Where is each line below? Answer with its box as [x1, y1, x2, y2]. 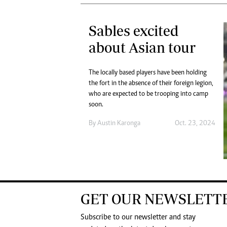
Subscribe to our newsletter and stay [81, 213, 196, 222]
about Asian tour [89, 39, 196, 56]
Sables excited [89, 22, 179, 39]
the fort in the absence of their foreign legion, [89, 80, 213, 87]
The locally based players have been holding [89, 69, 207, 77]
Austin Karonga [97, 120, 140, 127]
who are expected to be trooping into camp [89, 90, 208, 98]
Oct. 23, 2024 [174, 120, 215, 127]
